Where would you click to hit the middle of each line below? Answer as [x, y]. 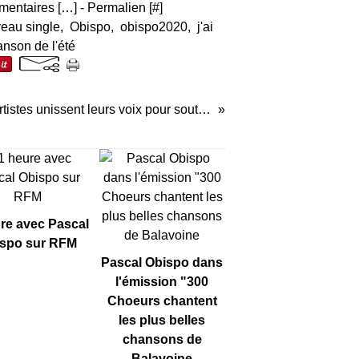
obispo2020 [154, 27]
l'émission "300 [162, 282]
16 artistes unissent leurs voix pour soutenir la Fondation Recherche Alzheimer [204, 109]
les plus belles [162, 320]
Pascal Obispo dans [162, 262]
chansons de [162, 339]
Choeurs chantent [162, 301]
